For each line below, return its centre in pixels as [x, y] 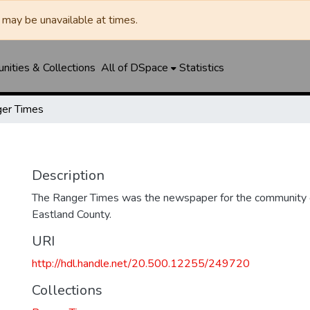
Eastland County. [72, 215]
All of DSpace [134, 68]
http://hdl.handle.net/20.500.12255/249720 [141, 264]
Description [68, 175]
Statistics [201, 68]
